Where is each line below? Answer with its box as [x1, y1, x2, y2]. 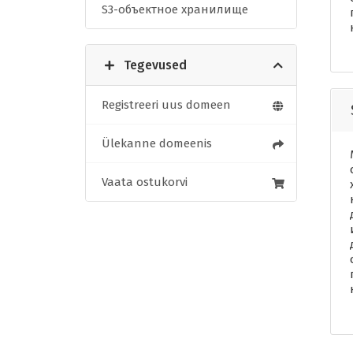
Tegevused [124, 58, 187, 73]
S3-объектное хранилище [102, 2, 248, 17]
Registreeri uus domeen [102, 98, 231, 113]
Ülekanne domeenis [102, 136, 212, 151]
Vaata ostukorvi [102, 175, 188, 190]
